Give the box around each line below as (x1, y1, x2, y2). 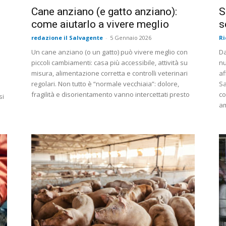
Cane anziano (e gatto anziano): (31, 6, 177, 18)
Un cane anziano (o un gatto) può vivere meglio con (31, 47, 188, 57)
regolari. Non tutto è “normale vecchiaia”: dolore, (31, 79, 179, 89)
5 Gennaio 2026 (110, 34, 151, 42)
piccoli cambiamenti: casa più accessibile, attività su (31, 58, 188, 68)
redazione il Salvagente (31, 34, 103, 42)
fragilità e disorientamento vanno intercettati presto (31, 90, 190, 99)
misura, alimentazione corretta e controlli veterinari (31, 69, 188, 78)
